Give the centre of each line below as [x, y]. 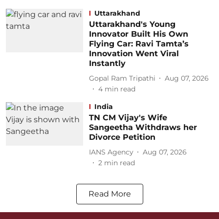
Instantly [107, 63]
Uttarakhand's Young [132, 24]
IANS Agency [111, 152]
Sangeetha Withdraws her [143, 127]
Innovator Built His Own [138, 34]
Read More [109, 194]
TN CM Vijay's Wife [128, 118]
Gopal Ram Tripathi [122, 78]
